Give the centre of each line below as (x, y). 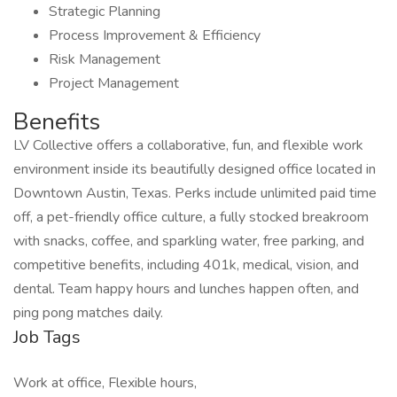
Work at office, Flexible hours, (105, 383)
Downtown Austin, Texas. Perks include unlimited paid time (195, 193)
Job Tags (47, 337)
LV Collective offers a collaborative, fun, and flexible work (188, 145)
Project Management (114, 83)
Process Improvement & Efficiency (155, 35)
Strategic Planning (105, 12)
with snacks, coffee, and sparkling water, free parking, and (189, 241)
